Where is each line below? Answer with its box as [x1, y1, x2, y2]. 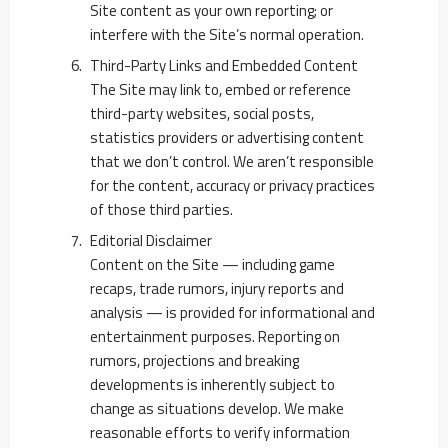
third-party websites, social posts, [90, 102, 314, 125]
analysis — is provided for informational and [90, 301, 375, 324]
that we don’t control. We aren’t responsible [90, 150, 374, 173]
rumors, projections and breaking [90, 349, 299, 372]
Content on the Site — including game [90, 253, 335, 276]
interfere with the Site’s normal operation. [90, 23, 364, 46]
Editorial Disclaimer [90, 229, 212, 252]
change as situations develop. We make [90, 397, 344, 420]
